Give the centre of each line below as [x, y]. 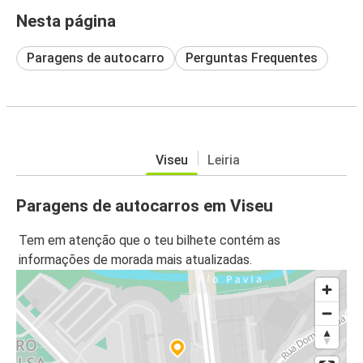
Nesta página [66, 21]
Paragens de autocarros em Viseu [145, 205]
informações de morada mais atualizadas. [135, 260]
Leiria [224, 160]
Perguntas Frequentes [252, 58]
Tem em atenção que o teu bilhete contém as [149, 241]
